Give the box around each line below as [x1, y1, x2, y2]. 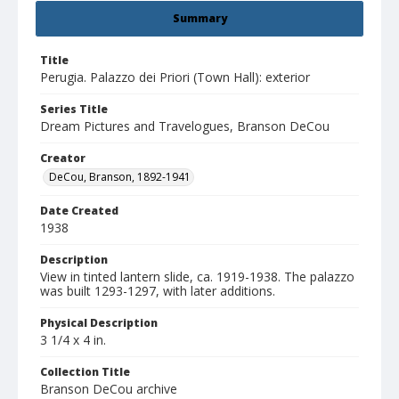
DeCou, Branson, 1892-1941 [49, 169, 191, 185]
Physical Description [40, 315, 158, 331]
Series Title [40, 102, 108, 118]
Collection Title [40, 364, 130, 380]
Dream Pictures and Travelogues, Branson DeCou [40, 118, 330, 135]
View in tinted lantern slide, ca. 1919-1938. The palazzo [40, 268, 354, 286]
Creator [40, 151, 85, 167]
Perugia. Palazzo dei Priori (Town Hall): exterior [40, 69, 310, 86]
